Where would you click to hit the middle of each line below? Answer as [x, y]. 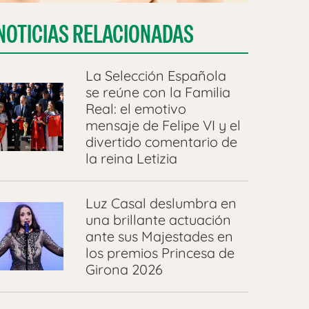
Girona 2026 [124, 269]
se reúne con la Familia [158, 92]
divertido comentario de [161, 141]
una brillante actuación [158, 219]
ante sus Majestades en [159, 236]
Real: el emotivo [136, 108]
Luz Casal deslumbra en [161, 203]
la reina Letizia [131, 158]
